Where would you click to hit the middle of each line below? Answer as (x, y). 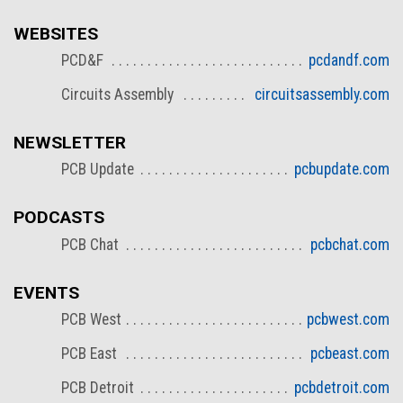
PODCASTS (59, 218)
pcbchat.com (350, 244)
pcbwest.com (348, 320)
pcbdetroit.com (342, 388)
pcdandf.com (349, 61)
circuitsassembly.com (322, 95)
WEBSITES (56, 33)
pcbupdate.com (342, 170)
